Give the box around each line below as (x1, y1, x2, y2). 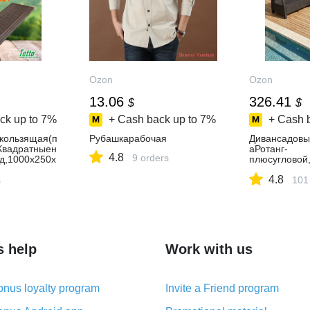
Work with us (165, 241, 253, 257)
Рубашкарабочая (89, 133, 167, 144)
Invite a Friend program (165, 282, 279, 294)
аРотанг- (248, 143, 288, 154)
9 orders (132, 152, 170, 163)
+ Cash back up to (109, 113, 198, 125)
